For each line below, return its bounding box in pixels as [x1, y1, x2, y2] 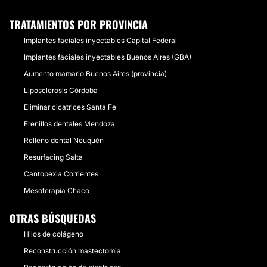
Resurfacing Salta [24, 153, 83, 162]
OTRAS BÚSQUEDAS [10, 210, 96, 226]
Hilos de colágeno [24, 229, 83, 238]
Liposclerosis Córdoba [24, 86, 98, 95]
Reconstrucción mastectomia [24, 246, 121, 255]
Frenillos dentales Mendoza [24, 119, 115, 128]
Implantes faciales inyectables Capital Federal [24, 36, 177, 45]
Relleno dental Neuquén [24, 136, 104, 145]
